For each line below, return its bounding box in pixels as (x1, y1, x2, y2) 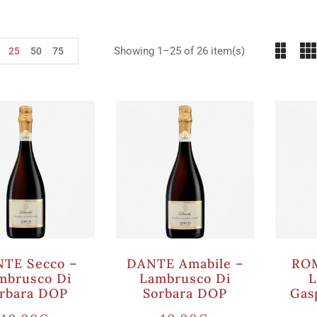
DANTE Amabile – (126, 255, 244, 272)
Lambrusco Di (139, 270, 231, 287)
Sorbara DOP (142, 285, 228, 301)
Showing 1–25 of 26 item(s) (114, 45, 245, 57)
